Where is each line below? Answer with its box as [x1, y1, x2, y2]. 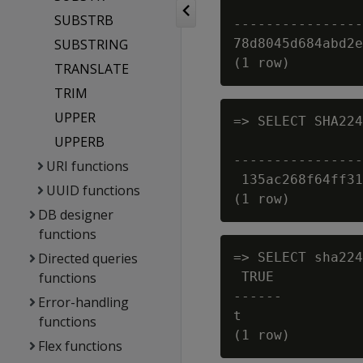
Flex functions [38, 337, 123, 355]
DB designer [38, 206, 114, 224]
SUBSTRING [54, 36, 129, 53]
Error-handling [38, 293, 130, 311]
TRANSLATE [54, 60, 130, 78]
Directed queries [38, 250, 139, 267]
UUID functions [45, 181, 140, 199]
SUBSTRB [54, 11, 114, 29]
